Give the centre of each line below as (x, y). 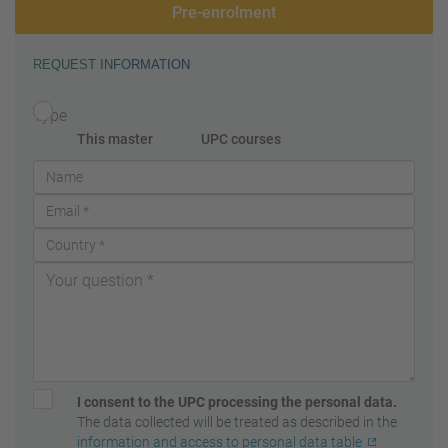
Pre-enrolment (224, 13)
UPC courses (241, 139)
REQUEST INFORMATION (111, 65)
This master (115, 139)
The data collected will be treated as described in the (237, 422)
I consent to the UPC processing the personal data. (237, 402)
